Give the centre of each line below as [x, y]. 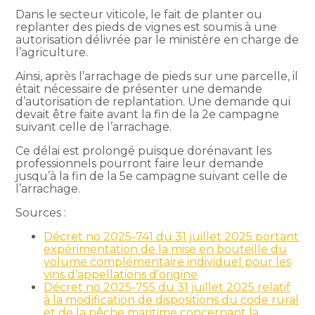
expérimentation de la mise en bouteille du [166, 249]
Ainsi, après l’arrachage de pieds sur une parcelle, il [157, 76]
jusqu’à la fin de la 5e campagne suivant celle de [152, 176]
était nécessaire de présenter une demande [139, 89]
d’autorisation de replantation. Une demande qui [153, 101]
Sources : [41, 212]
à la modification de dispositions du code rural [172, 300]
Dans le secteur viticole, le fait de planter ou [139, 14]
